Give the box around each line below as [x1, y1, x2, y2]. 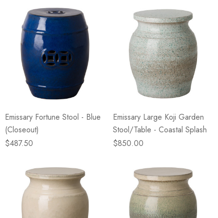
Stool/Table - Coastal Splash [113, 124, 207, 135]
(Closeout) [5, 124, 39, 135]
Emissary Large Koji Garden [113, 111, 204, 123]
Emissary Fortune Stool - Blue [5, 111, 101, 123]
